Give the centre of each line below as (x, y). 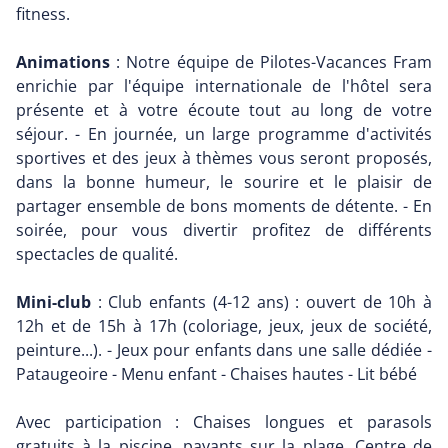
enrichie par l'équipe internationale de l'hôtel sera (224, 86)
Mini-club (53, 302)
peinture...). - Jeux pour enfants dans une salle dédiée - (224, 350)
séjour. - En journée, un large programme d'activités (224, 134)
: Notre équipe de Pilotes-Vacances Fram (271, 62)
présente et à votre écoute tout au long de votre (224, 110)
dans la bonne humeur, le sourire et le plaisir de (224, 182)
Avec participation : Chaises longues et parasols (224, 422)
